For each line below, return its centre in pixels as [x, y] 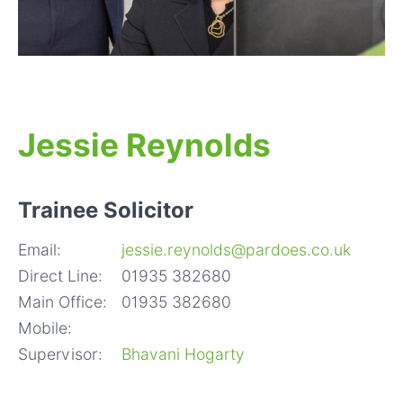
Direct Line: [60, 276]
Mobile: [45, 328]
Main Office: [63, 302]
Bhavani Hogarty [183, 354]
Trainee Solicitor [106, 210]
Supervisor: [60, 354]
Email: [40, 250]
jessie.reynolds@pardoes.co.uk [236, 250]
